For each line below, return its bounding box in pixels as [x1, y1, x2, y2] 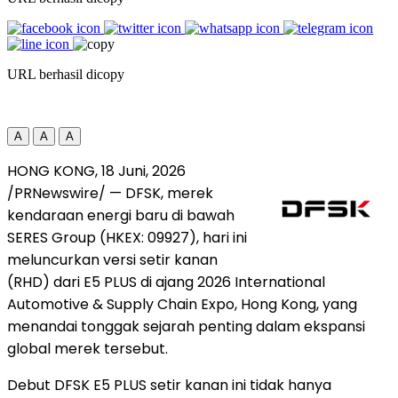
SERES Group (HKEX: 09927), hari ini [7, 227, 247, 248]
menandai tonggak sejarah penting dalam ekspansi [7, 315, 365, 337]
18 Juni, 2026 [101, 160, 186, 181]
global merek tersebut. [7, 338, 168, 359]
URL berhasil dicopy [7, 66, 124, 82]
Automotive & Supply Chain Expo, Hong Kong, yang [7, 293, 357, 314]
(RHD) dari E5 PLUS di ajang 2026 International [7, 271, 325, 292]
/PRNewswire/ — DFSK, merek [7, 182, 213, 203]
